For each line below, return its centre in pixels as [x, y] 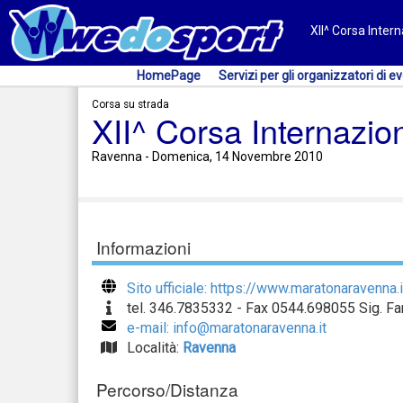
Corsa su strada [130, 104]
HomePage [169, 76]
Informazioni [143, 247]
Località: [154, 348]
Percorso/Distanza [167, 389]
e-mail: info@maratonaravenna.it [226, 328]
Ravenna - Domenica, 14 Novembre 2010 [207, 157]
